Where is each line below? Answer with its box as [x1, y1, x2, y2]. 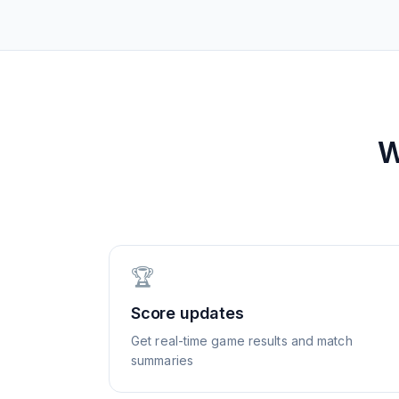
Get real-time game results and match [131, 333, 353, 348]
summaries [131, 353, 193, 368]
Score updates [131, 304, 244, 322]
